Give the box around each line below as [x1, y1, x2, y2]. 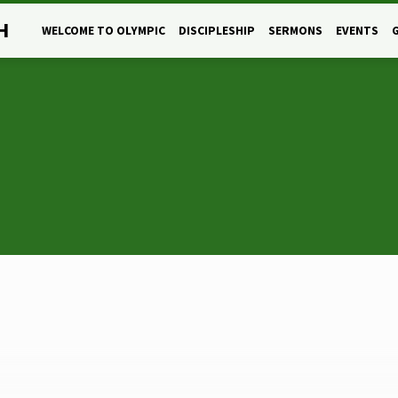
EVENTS [336, 23, 378, 38]
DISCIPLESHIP [179, 23, 255, 38]
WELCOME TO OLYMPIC [42, 23, 165, 38]
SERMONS [268, 23, 322, 38]
